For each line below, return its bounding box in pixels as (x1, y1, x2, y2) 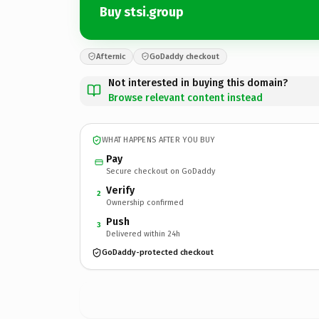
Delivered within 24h (106, 229, 180, 239)
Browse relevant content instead (108, 91, 263, 104)
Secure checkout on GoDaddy (106, 166, 215, 176)
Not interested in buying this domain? (108, 76, 288, 89)
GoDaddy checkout (150, 51, 219, 61)
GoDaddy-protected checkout (102, 248, 214, 257)
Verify (106, 184, 135, 197)
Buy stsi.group (100, 4, 184, 20)
